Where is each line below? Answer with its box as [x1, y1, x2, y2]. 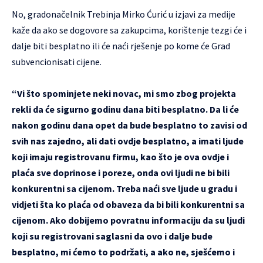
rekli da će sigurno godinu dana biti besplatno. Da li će [12, 103, 239, 116]
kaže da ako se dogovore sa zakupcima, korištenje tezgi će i [12, 24, 247, 36]
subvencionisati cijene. [12, 56, 102, 68]
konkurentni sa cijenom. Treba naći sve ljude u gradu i [12, 183, 237, 195]
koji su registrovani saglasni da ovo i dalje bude [12, 230, 213, 242]
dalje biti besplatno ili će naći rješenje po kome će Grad [12, 40, 230, 52]
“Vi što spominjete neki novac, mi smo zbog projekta [12, 87, 236, 100]
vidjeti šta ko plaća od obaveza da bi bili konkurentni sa [12, 198, 245, 211]
